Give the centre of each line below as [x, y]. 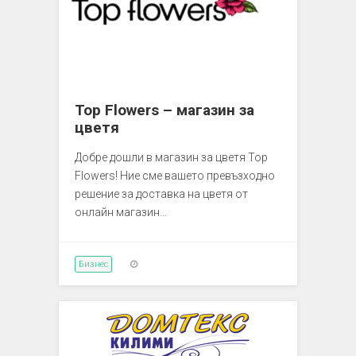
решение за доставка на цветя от [161, 193]
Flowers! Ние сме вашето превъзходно [175, 175]
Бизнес [93, 264]
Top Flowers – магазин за [164, 110]
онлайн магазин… [121, 212]
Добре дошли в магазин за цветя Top [171, 157]
